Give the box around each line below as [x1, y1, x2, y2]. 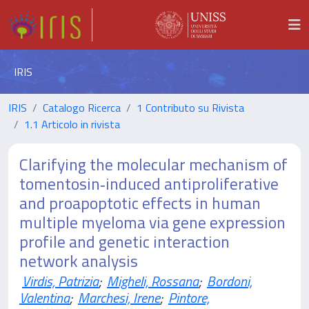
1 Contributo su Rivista [137, 99, 244, 116]
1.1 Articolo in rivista [24, 116, 120, 132]
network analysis [19, 248, 138, 273]
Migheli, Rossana [107, 270, 199, 292]
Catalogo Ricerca [43, 99, 121, 116]
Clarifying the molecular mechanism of [19, 152, 288, 177]
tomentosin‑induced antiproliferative [19, 171, 279, 196]
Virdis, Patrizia [22, 270, 99, 292]
